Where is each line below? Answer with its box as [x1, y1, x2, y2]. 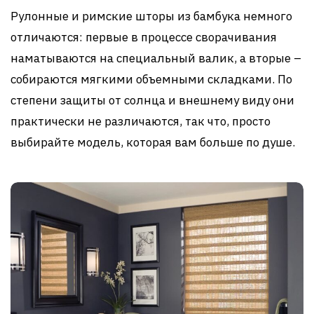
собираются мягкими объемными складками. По [11, 71, 292, 87]
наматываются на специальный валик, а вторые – [11, 50, 301, 66]
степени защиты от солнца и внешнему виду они [11, 92, 294, 108]
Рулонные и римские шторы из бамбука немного [11, 8, 292, 24]
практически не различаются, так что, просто [11, 113, 271, 129]
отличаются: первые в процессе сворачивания [11, 29, 277, 45]
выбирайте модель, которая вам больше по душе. [11, 134, 295, 150]
